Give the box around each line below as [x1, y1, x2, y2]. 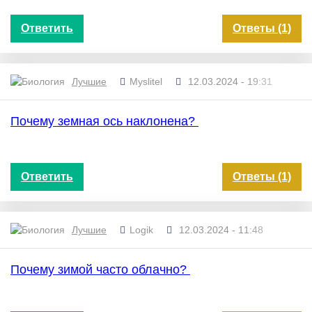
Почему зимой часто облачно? [10, 262, 190, 276]
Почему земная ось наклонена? [10, 114, 198, 128]
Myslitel [130, 76, 162, 88]
